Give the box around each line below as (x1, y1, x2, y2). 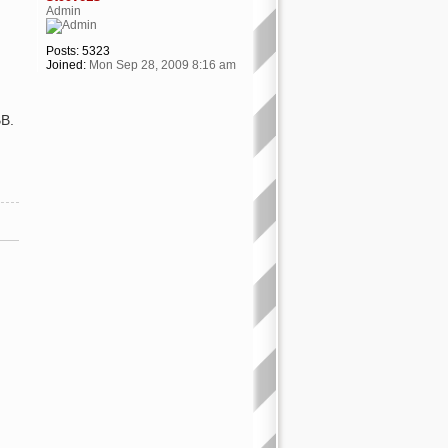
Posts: (45, 44, 79, 58)
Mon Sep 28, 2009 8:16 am (85, 58, 236, 72)
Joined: (45, 58, 86, 72)
